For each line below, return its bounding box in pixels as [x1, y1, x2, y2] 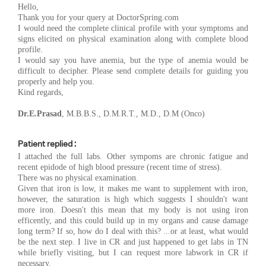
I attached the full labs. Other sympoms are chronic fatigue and [18, 151, 248, 161]
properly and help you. [18, 77, 94, 86]
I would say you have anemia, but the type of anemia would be [18, 55, 248, 65]
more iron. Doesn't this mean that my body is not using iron [18, 205, 248, 214]
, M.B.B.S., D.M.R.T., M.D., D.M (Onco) [62, 109, 205, 118]
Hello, [18, 2, 39, 11]
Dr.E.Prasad [18, 109, 62, 118]
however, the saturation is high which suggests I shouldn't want [18, 194, 248, 204]
